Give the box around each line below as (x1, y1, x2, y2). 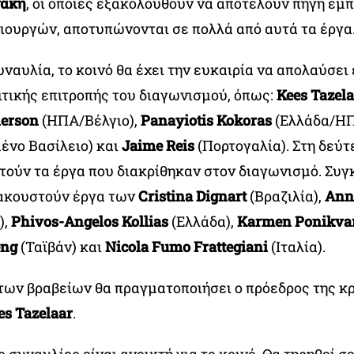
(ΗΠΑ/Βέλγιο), (38, 111, 141, 130)
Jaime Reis (121, 136, 194, 155)
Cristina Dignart (137, 186, 247, 205)
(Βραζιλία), (246, 186, 325, 205)
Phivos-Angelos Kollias (10, 212, 168, 231)
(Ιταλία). (267, 237, 326, 256)
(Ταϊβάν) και (17, 237, 105, 256)
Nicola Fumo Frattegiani (104, 237, 268, 256)
